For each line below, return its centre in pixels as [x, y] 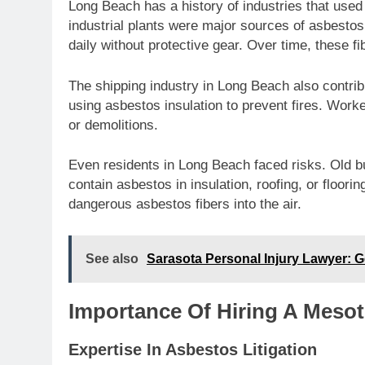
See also [112, 258]
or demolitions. [113, 125]
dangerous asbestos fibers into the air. [185, 204]
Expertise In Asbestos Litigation [193, 350]
